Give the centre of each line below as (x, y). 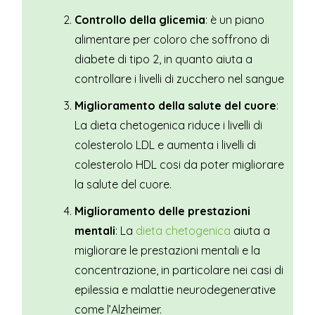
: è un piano (235, 20)
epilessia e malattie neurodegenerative (175, 290)
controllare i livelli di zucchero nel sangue (180, 79)
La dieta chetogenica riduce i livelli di (169, 126)
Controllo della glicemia (140, 20)
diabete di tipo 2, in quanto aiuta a (164, 59)
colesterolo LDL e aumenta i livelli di (166, 145)
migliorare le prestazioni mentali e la (168, 251)
